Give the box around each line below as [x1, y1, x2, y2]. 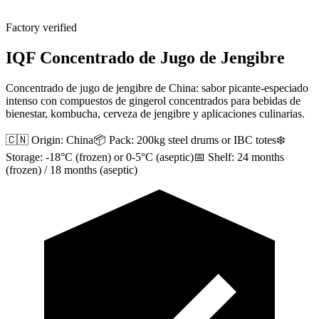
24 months [237, 150, 284, 163]
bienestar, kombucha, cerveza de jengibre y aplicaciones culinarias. [6, 107, 305, 120]
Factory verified [6, 21, 77, 33]
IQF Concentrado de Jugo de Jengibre [6, 48, 285, 67]
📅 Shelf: [194, 150, 234, 163]
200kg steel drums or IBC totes [137, 133, 276, 146]
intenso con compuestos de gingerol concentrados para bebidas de [6, 94, 300, 107]
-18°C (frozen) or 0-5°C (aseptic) [46, 150, 194, 163]
